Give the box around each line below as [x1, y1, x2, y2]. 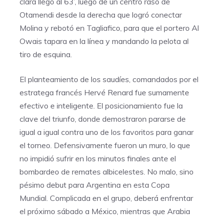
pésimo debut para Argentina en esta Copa [20, 180, 170, 190]
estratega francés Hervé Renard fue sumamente [20, 88, 189, 97]
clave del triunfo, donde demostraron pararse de [20, 114, 186, 124]
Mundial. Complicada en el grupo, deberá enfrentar [20, 193, 193, 203]
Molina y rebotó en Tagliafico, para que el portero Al [20, 23, 199, 33]
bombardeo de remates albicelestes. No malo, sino [20, 167, 194, 176]
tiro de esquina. [20, 49, 72, 59]
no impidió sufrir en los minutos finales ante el [20, 153, 176, 163]
